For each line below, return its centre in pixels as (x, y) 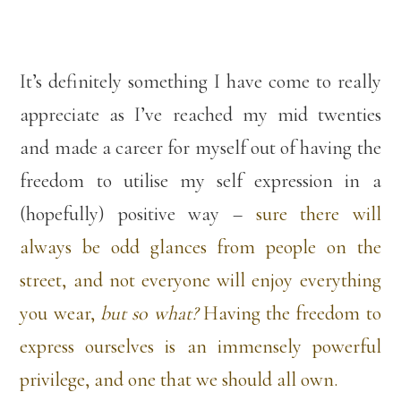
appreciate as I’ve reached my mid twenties (200, 115)
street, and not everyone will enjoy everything (200, 281)
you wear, (60, 314)
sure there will (318, 214)
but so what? (151, 314)
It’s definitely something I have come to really (200, 82)
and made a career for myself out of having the (200, 148)
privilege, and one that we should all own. (181, 380)
